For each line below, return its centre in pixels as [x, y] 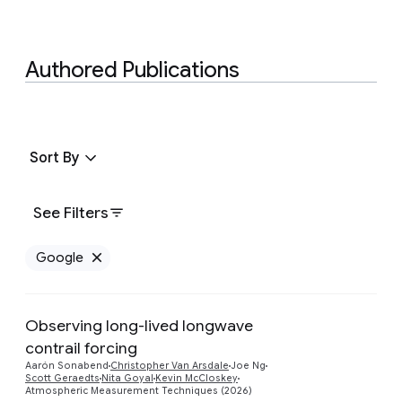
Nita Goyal [127, 378]
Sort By [55, 157]
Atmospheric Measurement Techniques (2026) [139, 390]
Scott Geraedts [62, 378]
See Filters [71, 212]
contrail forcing [81, 348]
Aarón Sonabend [67, 365]
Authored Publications [132, 70]
